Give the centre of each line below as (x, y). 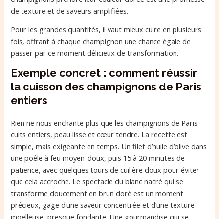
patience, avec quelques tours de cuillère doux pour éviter (105, 170)
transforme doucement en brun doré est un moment (97, 193)
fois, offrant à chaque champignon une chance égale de (101, 41)
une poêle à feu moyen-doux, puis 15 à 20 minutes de (98, 158)
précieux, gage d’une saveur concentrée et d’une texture (103, 205)
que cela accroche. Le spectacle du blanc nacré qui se (97, 181)
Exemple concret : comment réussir (104, 73)
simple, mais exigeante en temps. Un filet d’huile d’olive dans (109, 146)
